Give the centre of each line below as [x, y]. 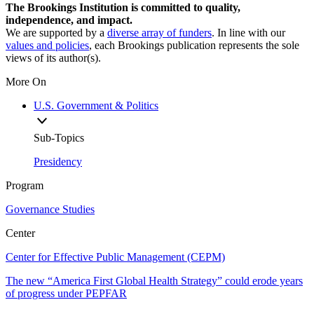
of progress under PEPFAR [66, 294]
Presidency [58, 162]
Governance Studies [50, 210]
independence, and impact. [69, 20]
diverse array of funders [159, 33]
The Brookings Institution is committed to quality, [123, 8]
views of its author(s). [53, 58]
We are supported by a [56, 33]
